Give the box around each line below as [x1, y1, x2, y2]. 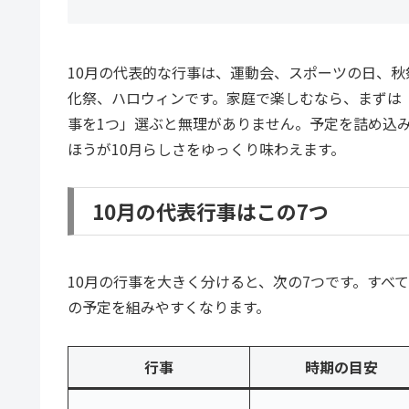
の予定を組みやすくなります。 [68, 295, 270, 318]
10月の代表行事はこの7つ [92, 196, 329, 226]
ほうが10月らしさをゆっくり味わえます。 [68, 137, 345, 160]
